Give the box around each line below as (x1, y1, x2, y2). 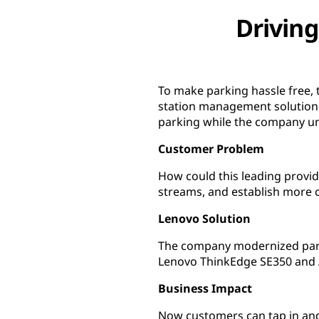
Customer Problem (158, 141, 264, 157)
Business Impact (158, 281, 252, 296)
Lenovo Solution (158, 211, 251, 226)
